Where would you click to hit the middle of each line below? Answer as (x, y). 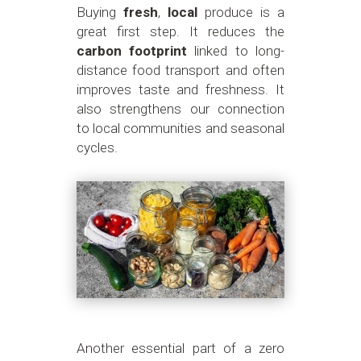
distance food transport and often (180, 70)
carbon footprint (132, 50)
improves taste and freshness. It (180, 89)
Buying (100, 12)
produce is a (241, 12)
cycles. (97, 147)
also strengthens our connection (180, 108)
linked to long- (236, 50)
